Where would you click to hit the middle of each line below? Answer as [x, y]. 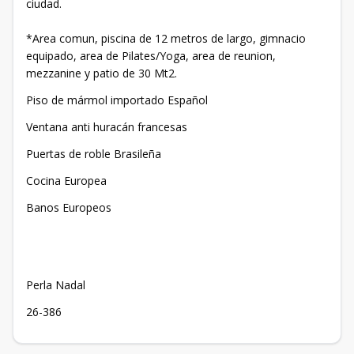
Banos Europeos [69, 207]
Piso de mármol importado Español [117, 100]
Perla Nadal [56, 285]
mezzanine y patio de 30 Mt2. [102, 73]
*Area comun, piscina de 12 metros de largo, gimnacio [166, 38]
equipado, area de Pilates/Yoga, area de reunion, [151, 56]
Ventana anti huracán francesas [107, 127]
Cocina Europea [66, 181]
